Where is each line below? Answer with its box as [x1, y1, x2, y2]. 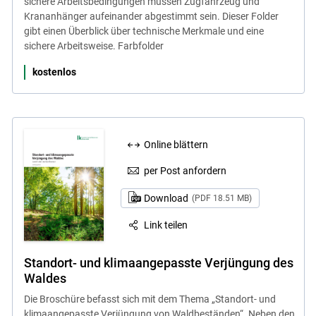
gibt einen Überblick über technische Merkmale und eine [23, 25, 264, 37]
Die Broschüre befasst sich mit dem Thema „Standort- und [23, 293, 276, 305]
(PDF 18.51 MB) [191, 193, 252, 203]
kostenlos [32, 66, 76, 78]
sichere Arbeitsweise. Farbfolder [23, 39, 164, 51]
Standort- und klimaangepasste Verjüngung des [23, 255, 293, 271]
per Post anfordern [144, 164, 227, 176]
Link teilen [144, 219, 188, 231]
